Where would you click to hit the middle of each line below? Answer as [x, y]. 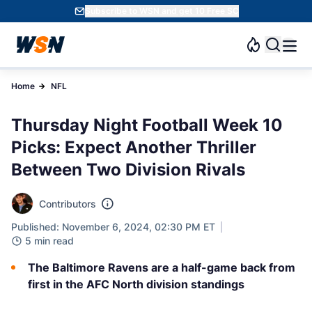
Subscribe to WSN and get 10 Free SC [162, 11]
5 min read [49, 241]
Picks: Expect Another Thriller [134, 147]
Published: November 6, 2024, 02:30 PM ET [113, 227]
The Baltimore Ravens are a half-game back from [162, 267]
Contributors [68, 203]
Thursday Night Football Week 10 [147, 125]
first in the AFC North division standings [136, 284]
